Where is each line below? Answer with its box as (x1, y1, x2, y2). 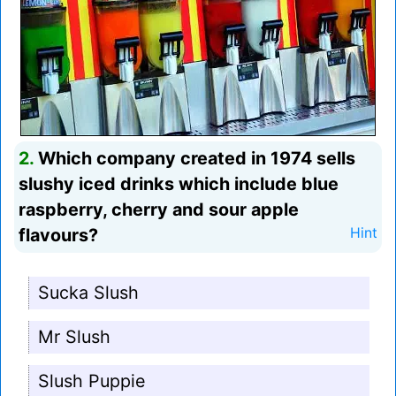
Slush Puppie (38, 370, 146, 392)
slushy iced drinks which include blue (19, 173, 339, 195)
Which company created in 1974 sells (34, 148, 355, 170)
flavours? (19, 225, 98, 247)
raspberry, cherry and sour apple (19, 199, 299, 221)
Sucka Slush (38, 282, 139, 304)
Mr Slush (38, 326, 110, 348)
